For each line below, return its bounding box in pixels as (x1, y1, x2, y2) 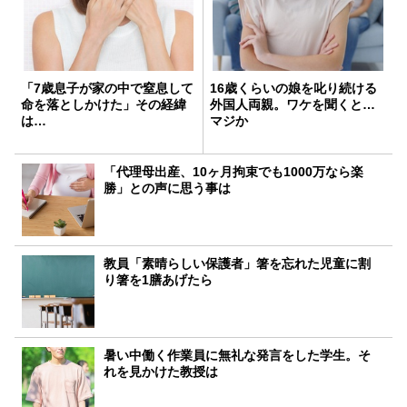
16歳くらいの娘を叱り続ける (210, 80, 377, 95)
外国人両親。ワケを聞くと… (210, 96, 375, 112)
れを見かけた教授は (104, 363, 219, 379)
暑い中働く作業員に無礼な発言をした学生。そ (104, 347, 372, 362)
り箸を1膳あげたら (104, 272, 213, 287)
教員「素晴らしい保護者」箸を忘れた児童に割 (104, 255, 372, 271)
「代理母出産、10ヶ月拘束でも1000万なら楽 (104, 164, 364, 179)
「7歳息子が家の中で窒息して (21, 80, 194, 95)
